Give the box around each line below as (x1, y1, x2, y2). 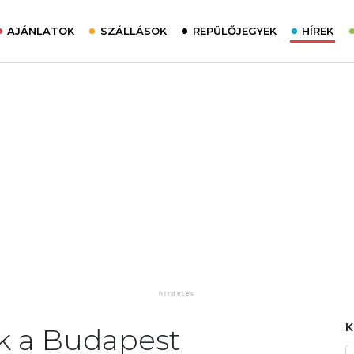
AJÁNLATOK (7, 24, 75, 37)
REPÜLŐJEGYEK (192, 24, 277, 37)
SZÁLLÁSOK (100, 24, 167, 37)
